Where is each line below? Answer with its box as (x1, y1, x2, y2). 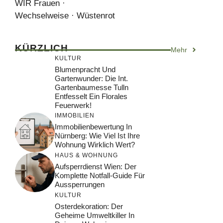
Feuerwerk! (55, 101, 92, 110)
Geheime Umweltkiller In (55, 211, 134, 220)
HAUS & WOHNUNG (55, 152, 118, 159)
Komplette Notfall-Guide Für (55, 171, 145, 180)
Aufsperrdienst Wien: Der (55, 162, 136, 171)
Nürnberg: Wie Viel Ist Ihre (55, 131, 140, 140)
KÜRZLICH (15, 42, 68, 53)
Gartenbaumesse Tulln (55, 83, 128, 92)
